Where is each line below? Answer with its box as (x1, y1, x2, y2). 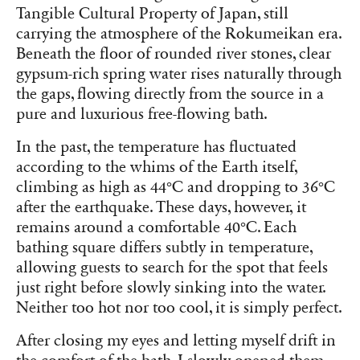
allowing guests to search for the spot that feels (16, 257, 328, 277)
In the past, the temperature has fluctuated (16, 137, 297, 157)
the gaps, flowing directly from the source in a (16, 84, 324, 104)
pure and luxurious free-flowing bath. (16, 104, 268, 124)
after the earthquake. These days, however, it (16, 197, 306, 217)
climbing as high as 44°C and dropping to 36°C (16, 177, 335, 197)
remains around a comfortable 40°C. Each (16, 217, 297, 237)
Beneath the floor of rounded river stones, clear (16, 43, 331, 63)
